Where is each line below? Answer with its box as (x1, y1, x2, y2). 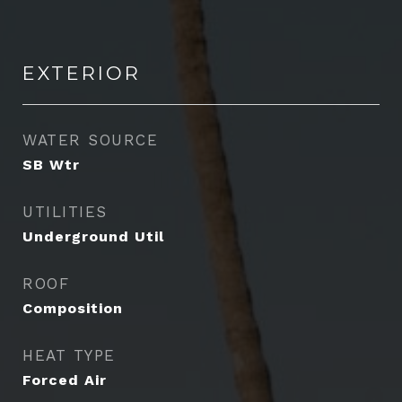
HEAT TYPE (22, 346, 116, 364)
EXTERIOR (22, 62, 141, 84)
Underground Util (22, 228, 164, 245)
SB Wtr (22, 156, 80, 173)
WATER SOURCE (22, 131, 158, 149)
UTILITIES (22, 203, 108, 221)
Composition (22, 300, 123, 317)
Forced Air (22, 371, 107, 389)
